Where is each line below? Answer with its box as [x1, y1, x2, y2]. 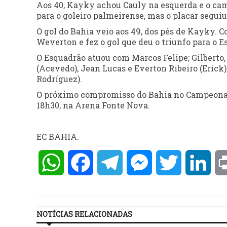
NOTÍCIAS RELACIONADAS [36, 209, 132, 219]
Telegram [123, 157, 161, 168]
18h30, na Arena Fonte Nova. [36, 100, 150, 111]
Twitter [181, 157, 213, 168]
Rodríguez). [36, 73, 82, 85]
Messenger [152, 157, 196, 168]
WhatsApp [64, 157, 107, 168]
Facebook [93, 157, 131, 168]
